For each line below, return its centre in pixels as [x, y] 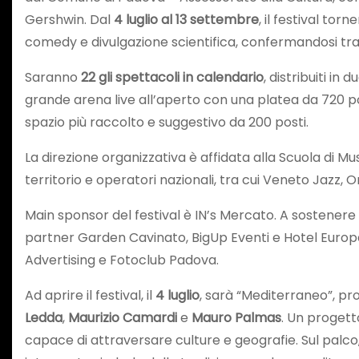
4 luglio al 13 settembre [186, 19]
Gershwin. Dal [69, 19]
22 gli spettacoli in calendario [172, 77]
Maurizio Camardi [123, 317]
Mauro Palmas [236, 317]
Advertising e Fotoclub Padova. [122, 260]
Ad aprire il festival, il [90, 295]
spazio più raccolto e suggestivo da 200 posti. [167, 122]
